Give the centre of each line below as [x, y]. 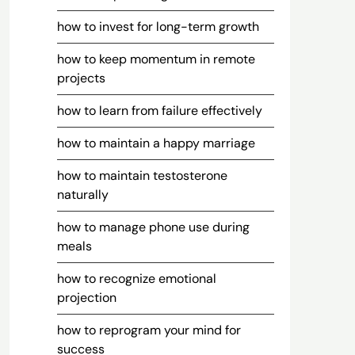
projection [86, 298]
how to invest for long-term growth [158, 27]
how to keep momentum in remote [156, 59]
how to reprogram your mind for [149, 330]
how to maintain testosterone [142, 176]
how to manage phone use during [153, 227]
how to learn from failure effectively [159, 111]
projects [81, 78]
